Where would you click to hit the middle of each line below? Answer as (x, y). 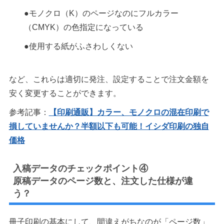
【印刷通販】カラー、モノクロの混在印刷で (129, 112)
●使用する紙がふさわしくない (78, 46)
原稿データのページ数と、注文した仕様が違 (103, 181)
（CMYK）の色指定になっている (83, 27)
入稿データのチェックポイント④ (81, 169)
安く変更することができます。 (65, 93)
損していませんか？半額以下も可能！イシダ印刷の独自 (109, 126)
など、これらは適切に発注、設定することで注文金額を (109, 79)
